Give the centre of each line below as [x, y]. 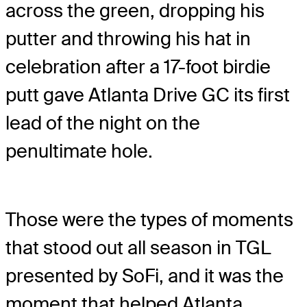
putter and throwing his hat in [128, 39]
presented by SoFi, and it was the [145, 276]
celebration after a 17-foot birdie [138, 67]
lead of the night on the [103, 123]
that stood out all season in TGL [138, 248]
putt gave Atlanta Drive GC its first [148, 95]
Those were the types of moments [149, 220]
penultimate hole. [79, 151]
